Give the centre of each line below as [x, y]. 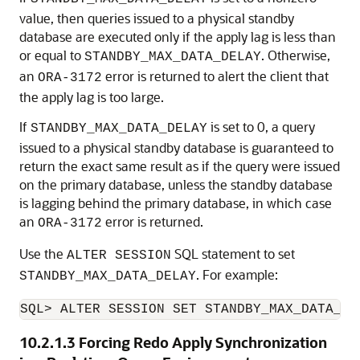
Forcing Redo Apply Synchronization [203, 342]
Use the [43, 254]
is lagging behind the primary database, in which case [176, 203]
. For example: [237, 274]
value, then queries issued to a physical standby [157, 18]
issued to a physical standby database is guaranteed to [176, 147]
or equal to [52, 55]
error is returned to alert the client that [215, 76]
